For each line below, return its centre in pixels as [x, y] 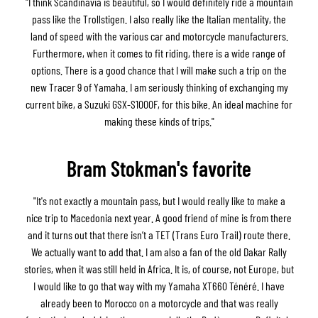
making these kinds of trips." [159, 121]
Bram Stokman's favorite [159, 168]
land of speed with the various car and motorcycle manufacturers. [159, 35]
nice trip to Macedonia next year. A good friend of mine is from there [159, 217]
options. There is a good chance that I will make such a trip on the [159, 70]
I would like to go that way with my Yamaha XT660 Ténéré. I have [159, 285]
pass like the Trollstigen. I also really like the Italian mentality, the [159, 18]
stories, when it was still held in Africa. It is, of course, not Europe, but [159, 268]
